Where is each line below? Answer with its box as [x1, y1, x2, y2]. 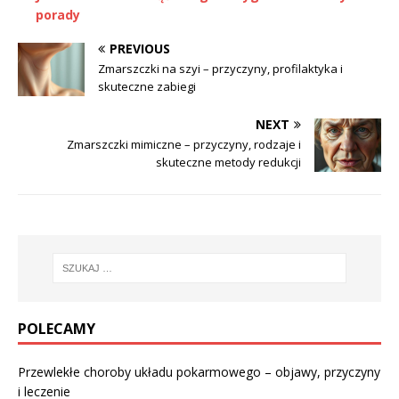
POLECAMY [18, 318, 95, 338]
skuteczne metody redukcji [156, 153, 301, 170]
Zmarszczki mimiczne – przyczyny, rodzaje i [67, 135, 301, 152]
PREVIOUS [110, 39, 170, 57]
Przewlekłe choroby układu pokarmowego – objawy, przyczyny [18, 362, 380, 380]
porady [36, 5, 80, 23]
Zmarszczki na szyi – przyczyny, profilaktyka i [98, 60, 343, 77]
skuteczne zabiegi [98, 77, 196, 94]
